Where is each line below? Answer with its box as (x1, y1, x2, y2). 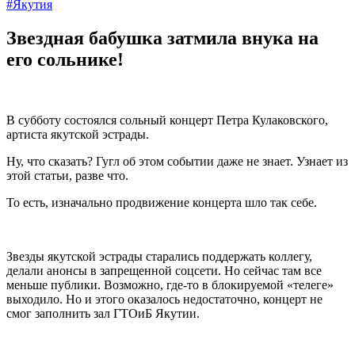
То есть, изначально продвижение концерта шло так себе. (6, 195, 317, 209)
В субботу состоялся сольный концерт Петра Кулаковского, (6, 113, 328, 127)
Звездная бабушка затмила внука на (6, 27, 319, 48)
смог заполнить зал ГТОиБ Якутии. (6, 306, 200, 320)
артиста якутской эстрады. (6, 127, 149, 141)
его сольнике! (6, 48, 124, 70)
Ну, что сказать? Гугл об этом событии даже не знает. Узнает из (6, 154, 348, 168)
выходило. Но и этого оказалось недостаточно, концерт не (6, 292, 323, 306)
